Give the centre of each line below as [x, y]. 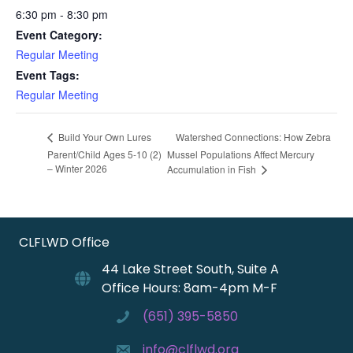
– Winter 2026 [77, 169]
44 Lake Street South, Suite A [190, 269]
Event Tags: [48, 75]
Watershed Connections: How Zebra [253, 136]
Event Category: [59, 35]
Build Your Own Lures [104, 137]
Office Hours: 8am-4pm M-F [189, 288]
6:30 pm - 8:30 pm [62, 15]
